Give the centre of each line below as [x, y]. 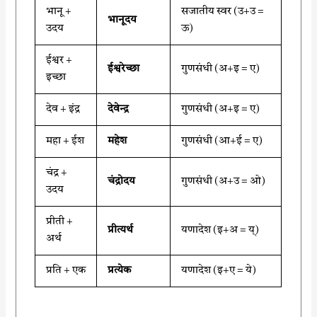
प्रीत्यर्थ [121, 230]
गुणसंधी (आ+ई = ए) [222, 141]
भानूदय [122, 20]
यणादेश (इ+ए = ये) [219, 270]
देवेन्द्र [119, 109]
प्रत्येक [120, 270]
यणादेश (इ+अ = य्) [220, 230]
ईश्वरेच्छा [124, 69]
